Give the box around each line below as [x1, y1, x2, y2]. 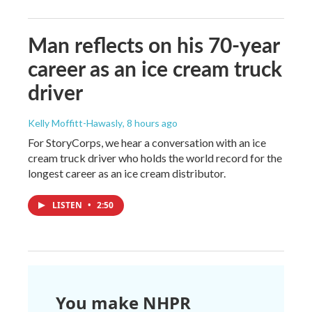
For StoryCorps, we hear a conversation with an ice [28, 135, 266, 149]
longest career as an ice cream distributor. [28, 166, 226, 180]
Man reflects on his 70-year [28, 29, 279, 59]
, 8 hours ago [123, 116, 178, 129]
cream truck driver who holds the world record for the [28, 150, 282, 164]
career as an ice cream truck [28, 53, 282, 83]
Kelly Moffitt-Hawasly [28, 116, 123, 129]
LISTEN [52, 198, 84, 211]
